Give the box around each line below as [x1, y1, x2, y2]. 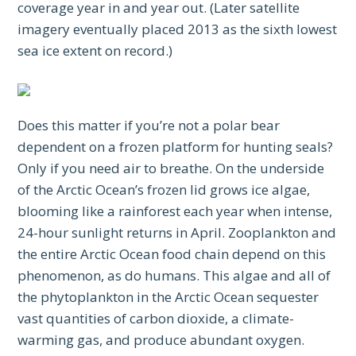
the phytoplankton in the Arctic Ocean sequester [17, 288, 319, 307]
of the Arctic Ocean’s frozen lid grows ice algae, [17, 180, 311, 199]
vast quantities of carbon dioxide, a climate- [17, 309, 295, 328]
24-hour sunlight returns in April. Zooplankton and [17, 223, 337, 242]
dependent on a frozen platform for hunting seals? [17, 137, 334, 157]
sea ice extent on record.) [17, 41, 173, 60]
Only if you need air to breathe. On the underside [17, 159, 325, 178]
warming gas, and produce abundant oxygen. [17, 331, 305, 350]
